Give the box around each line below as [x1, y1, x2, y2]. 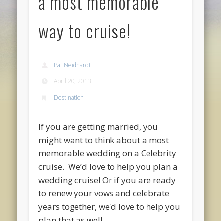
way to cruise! [38, 17, 131, 44]
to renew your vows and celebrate [38, 187, 170, 199]
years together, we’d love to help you [38, 200, 181, 212]
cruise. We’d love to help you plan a [38, 160, 178, 172]
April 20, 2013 [54, 76, 92, 85]
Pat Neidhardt [54, 60, 91, 69]
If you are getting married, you [38, 120, 158, 132]
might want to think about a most [38, 134, 169, 146]
